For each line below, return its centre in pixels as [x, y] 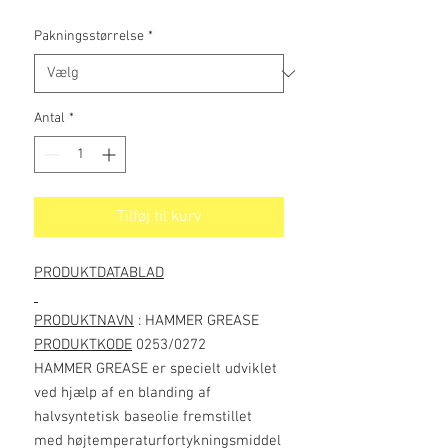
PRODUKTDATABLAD [99, 273]
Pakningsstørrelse [89, 36]
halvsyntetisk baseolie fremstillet [143, 417]
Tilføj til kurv [159, 217]
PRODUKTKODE [83, 345]
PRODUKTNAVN [84, 321]
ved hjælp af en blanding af [122, 393]
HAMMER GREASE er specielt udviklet [155, 369]
